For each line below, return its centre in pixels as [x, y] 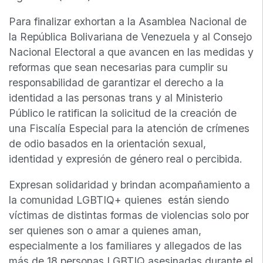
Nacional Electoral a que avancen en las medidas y [131, 52]
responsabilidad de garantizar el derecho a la [116, 83]
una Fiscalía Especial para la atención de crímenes [129, 129]
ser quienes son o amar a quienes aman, [105, 230]
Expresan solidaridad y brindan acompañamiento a [129, 184]
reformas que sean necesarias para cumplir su [118, 68]
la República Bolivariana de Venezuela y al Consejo [130, 37]
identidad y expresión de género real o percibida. [126, 159]
